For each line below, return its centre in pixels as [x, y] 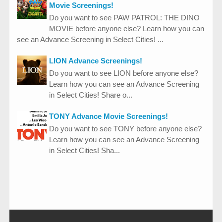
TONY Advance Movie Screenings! [109, 116]
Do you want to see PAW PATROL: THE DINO [124, 18]
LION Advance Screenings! [96, 61]
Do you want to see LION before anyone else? [124, 73]
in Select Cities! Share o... [91, 95]
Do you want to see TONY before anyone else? [125, 129]
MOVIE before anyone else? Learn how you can [127, 29]
